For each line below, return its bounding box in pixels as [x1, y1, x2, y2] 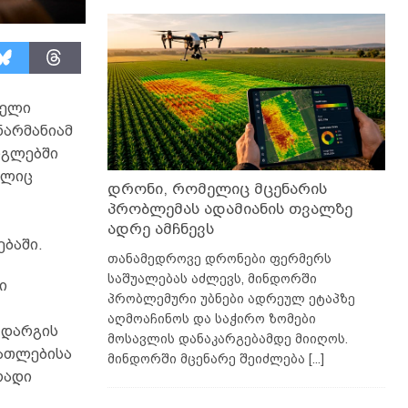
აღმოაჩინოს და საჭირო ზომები [107, 311, 316, 326]
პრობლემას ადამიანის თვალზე [107, 199, 352, 218]
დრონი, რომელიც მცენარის [107, 179, 327, 198]
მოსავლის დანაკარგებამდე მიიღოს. [107, 331, 348, 346]
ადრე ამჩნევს [107, 219, 214, 238]
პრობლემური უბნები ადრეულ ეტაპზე [107, 291, 355, 306]
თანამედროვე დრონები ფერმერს [107, 250, 331, 266]
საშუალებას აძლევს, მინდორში [107, 270, 317, 286]
